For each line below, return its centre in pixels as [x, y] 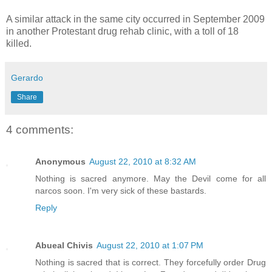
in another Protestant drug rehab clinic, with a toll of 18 [122, 32]
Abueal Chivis [64, 245]
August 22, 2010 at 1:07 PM [150, 245]
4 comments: [40, 130]
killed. [19, 44]
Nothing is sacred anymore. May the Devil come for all [151, 178]
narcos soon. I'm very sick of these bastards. [121, 190]
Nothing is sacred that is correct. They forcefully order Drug [151, 262]
